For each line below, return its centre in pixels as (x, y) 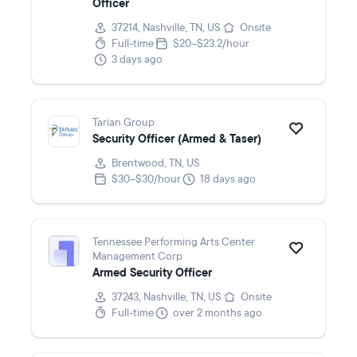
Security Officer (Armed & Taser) (177, 139)
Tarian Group (124, 123)
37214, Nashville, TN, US (166, 28)
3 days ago (137, 60)
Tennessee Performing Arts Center (174, 242)
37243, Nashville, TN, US (167, 297)
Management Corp (137, 257)
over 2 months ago (218, 313)
